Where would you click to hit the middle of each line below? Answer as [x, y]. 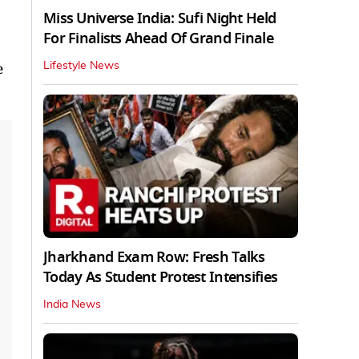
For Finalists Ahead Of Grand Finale [158, 38]
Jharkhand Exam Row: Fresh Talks [154, 257]
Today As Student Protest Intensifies [161, 277]
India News [72, 304]
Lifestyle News [81, 65]
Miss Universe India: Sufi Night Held [160, 18]
